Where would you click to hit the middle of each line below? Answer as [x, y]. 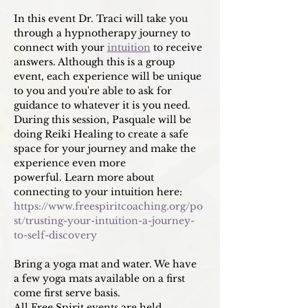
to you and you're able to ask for [94, 91]
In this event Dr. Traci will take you [102, 19]
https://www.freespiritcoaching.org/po [108, 206]
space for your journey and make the [106, 148]
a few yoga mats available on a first [101, 278]
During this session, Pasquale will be [104, 120]
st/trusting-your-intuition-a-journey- [104, 221]
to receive [178, 47]
